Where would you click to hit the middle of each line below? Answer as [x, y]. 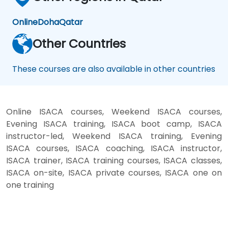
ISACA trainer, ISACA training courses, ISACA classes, [114, 160]
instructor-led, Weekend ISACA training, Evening [114, 136]
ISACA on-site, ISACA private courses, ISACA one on [114, 173]
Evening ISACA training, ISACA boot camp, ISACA [114, 124]
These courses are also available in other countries [114, 69]
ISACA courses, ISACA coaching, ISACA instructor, [114, 148]
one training [30, 185]
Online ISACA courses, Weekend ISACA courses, [114, 111]
